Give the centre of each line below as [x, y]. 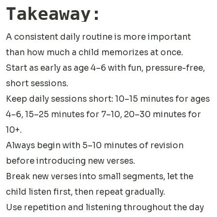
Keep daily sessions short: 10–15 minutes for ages [108, 99]
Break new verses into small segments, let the [100, 176]
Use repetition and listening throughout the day [105, 207]
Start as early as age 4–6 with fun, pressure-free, [105, 68]
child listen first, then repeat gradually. [85, 192]
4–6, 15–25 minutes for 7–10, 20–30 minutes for [103, 114]
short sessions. [37, 83]
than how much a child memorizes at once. [94, 52]
